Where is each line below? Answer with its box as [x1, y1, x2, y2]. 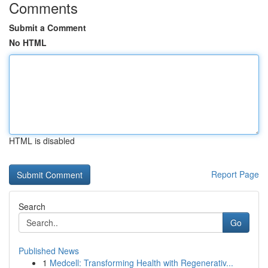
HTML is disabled [9, 135, 75, 147]
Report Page [211, 168, 259, 180]
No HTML [9, 36, 47, 48]
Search [19, 200, 45, 212]
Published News [19, 245, 79, 257]
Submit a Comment [9, 22, 86, 33]
